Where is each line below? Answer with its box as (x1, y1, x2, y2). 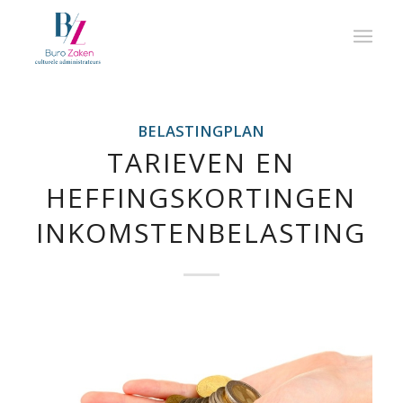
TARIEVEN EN (107, 144, 296, 181)
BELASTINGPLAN (138, 121, 265, 141)
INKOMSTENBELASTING (36, 214, 367, 251)
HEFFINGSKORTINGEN (46, 179, 357, 216)
